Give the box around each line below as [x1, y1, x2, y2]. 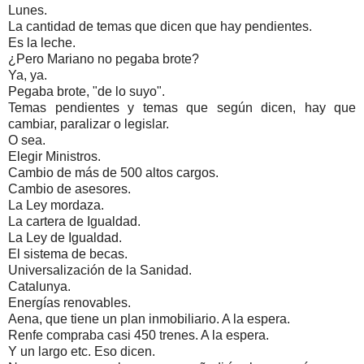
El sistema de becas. [8, 246, 128, 261]
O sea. [8, 132, 45, 147]
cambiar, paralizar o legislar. [8, 116, 169, 131]
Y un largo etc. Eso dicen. [8, 344, 155, 358]
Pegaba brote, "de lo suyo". [8, 84, 165, 98]
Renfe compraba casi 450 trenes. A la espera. [8, 327, 269, 342]
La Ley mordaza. [8, 197, 104, 212]
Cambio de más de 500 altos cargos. [8, 165, 219, 180]
